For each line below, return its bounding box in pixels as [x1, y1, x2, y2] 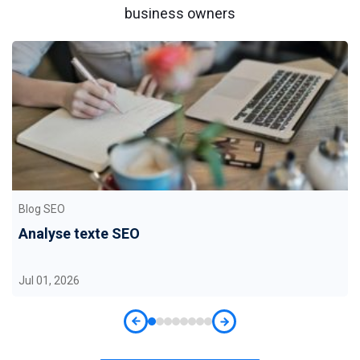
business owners [125, 5, 235, 22]
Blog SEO [18, 202, 65, 215]
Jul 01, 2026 [18, 274, 80, 287]
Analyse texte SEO [18, 225, 140, 242]
